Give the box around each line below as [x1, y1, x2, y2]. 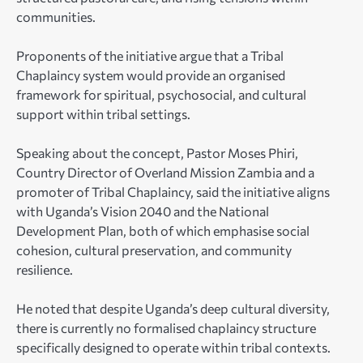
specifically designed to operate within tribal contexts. [16, 339, 331, 355]
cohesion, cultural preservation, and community [16, 241, 292, 258]
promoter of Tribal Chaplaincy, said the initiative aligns [16, 183, 330, 199]
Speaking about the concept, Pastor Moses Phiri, [16, 144, 298, 160]
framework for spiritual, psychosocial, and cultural [16, 86, 306, 102]
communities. [16, 8, 96, 24]
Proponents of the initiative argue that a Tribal [16, 47, 284, 63]
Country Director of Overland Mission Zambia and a [16, 164, 314, 180]
